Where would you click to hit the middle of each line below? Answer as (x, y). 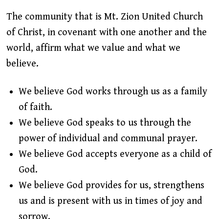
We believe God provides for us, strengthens (111, 185)
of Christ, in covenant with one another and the (106, 32)
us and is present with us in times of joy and (110, 201)
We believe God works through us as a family (113, 91)
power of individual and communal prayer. (108, 138)
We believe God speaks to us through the (105, 123)
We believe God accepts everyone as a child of (115, 154)
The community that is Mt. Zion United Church (104, 17)
